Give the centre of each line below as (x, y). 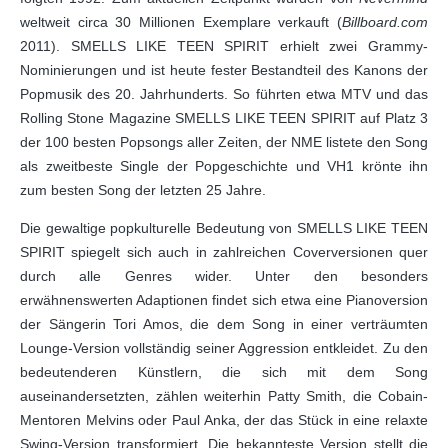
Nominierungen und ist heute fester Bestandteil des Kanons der (224, 70)
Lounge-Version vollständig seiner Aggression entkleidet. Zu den (224, 348)
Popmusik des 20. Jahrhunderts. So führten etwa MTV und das (224, 94)
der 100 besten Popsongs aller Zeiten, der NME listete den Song (224, 142)
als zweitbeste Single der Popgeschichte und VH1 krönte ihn (224, 166)
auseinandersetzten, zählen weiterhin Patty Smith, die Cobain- (224, 396)
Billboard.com (385, 22)
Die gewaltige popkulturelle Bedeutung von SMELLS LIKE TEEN (224, 228)
